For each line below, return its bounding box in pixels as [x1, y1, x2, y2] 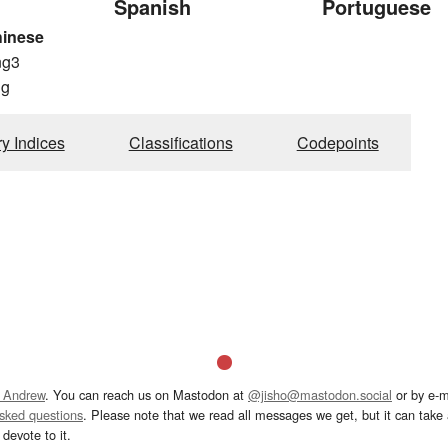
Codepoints [296, 130, 379, 154]
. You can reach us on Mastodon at [45, 384, 248, 404]
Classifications [128, 130, 233, 154]
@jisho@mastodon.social [248, 384, 392, 404]
